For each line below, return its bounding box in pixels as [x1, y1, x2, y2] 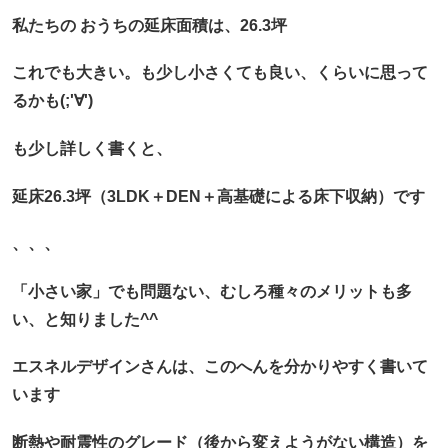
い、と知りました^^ [11, 310, 158, 328]
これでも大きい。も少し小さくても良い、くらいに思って [11, 64, 428, 82]
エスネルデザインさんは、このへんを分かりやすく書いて [11, 358, 428, 376]
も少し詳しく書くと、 [11, 140, 172, 158]
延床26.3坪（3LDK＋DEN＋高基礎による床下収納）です [11, 187, 425, 205]
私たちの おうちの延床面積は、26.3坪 [11, 16, 287, 34]
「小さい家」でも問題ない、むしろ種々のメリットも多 [11, 282, 412, 300]
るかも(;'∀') [11, 92, 93, 110]
